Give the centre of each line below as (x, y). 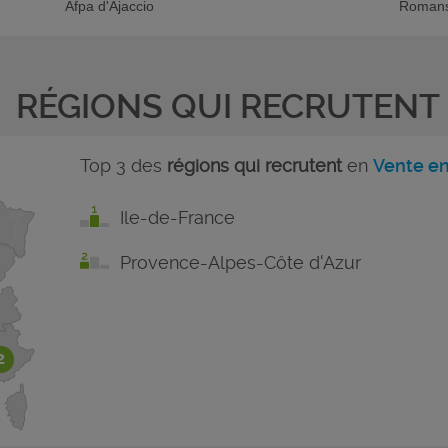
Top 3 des (123, 165)
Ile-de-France (177, 217)
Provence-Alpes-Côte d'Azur (240, 262)
